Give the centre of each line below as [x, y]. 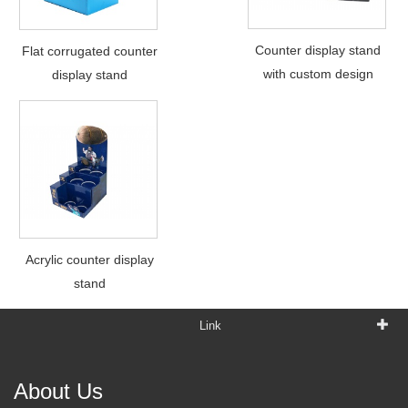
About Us [58, 391]
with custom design [318, 73]
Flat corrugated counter [90, 51]
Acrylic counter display [90, 259]
